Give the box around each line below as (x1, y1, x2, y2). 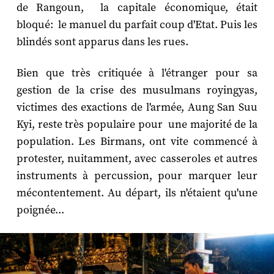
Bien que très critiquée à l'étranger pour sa (16, 65, 258, 80)
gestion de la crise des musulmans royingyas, (16, 83, 258, 97)
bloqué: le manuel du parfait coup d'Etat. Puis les (16, 17, 258, 32)
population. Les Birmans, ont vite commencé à (16, 134, 258, 149)
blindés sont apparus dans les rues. (16, 34, 188, 49)
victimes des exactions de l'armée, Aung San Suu (16, 100, 258, 114)
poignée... (16, 202, 64, 217)
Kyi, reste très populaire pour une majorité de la (16, 117, 258, 131)
